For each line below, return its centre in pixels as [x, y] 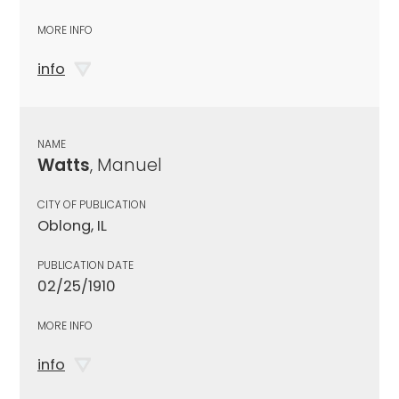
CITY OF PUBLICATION [92, 204]
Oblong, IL [72, 225]
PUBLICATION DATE [85, 265]
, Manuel [126, 165]
